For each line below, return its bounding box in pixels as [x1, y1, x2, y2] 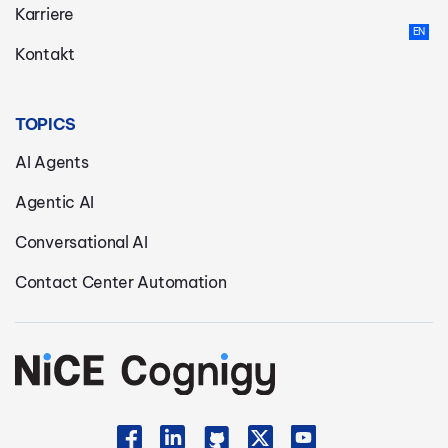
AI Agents [15, 151, 89, 172]
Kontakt [15, 43, 75, 64]
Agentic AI [15, 191, 94, 212]
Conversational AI [15, 231, 148, 252]
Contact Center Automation [15, 271, 227, 292]
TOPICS [15, 113, 76, 134]
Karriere [15, 3, 74, 24]
